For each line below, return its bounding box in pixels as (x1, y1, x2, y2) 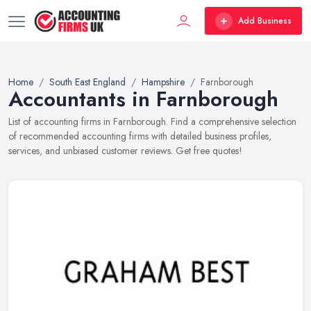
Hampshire (142, 75, 185, 89)
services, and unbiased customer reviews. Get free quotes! (8, 144, 242, 158)
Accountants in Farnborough (8, 84, 278, 114)
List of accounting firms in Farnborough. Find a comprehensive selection (8, 115, 296, 128)
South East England (49, 75, 126, 89)
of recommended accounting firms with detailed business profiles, (8, 129, 271, 143)
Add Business (238, 15, 292, 27)
